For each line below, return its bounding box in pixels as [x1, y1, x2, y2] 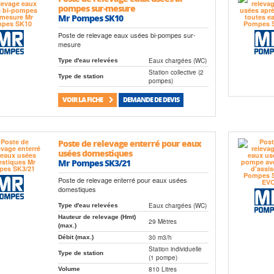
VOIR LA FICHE [62, 95, 104, 105]
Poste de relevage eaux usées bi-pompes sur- [58, 30, 196, 40]
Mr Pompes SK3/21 [58, 156, 131, 169]
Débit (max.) [58, 233, 94, 240]
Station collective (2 [149, 68, 204, 77]
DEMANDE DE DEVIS [122, 95, 179, 105]
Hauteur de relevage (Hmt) [58, 213, 136, 220]
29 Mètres [149, 217, 177, 226]
